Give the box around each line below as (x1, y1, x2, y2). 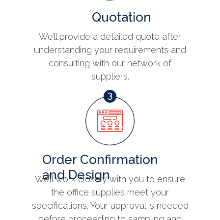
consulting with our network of (49, 58, 171, 69)
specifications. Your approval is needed (31, 200, 189, 211)
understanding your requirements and (34, 45, 186, 55)
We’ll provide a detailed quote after (39, 31, 181, 42)
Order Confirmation (42, 152, 158, 167)
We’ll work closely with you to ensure (35, 174, 185, 185)
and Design (42, 167, 110, 183)
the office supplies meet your (51, 187, 169, 198)
